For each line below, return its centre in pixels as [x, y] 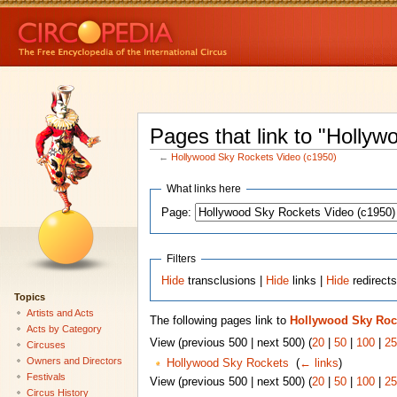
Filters [182, 258]
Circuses [46, 344]
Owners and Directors [74, 360]
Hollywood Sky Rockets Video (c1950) [254, 157]
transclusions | [226, 280]
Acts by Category [64, 328]
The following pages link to [219, 321]
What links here [204, 189]
